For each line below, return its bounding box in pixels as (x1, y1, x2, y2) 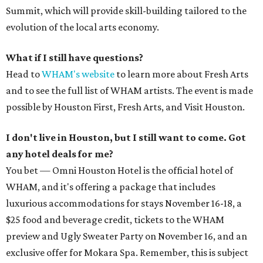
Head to (6, 68, 42, 80)
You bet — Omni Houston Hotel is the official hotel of (6, 164, 233, 177)
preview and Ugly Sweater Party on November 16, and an (6, 230, 247, 242)
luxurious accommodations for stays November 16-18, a (6, 197, 242, 210)
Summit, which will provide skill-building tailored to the (6, 5, 247, 17)
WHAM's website (42, 68, 114, 80)
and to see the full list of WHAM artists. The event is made (6, 85, 253, 97)
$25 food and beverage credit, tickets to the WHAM (6, 214, 224, 226)
